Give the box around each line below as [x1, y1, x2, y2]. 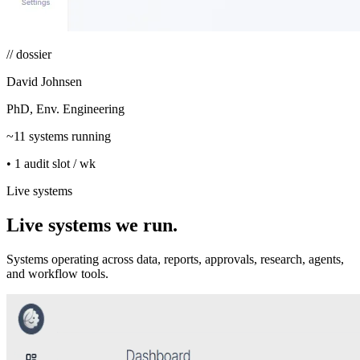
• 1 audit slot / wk [6, 156, 96, 170]
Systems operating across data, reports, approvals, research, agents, [6, 252, 344, 266]
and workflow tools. [6, 266, 108, 280]
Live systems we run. [6, 214, 178, 235]
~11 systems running [6, 129, 111, 143]
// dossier [6, 47, 51, 61]
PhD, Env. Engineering [6, 101, 125, 116]
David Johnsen [6, 74, 82, 88]
